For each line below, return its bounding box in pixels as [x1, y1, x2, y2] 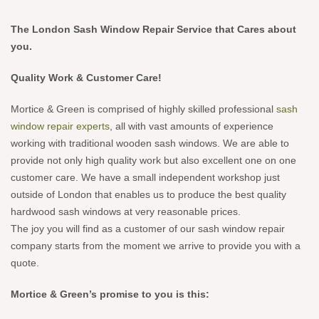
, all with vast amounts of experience [110, 120, 273, 132]
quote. [11, 257, 39, 268]
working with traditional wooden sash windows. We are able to [11, 137, 289, 149]
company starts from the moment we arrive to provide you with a [11, 240, 300, 251]
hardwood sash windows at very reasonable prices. [11, 206, 241, 217]
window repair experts [11, 120, 110, 132]
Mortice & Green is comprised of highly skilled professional [11, 103, 276, 115]
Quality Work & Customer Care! [11, 72, 162, 83]
